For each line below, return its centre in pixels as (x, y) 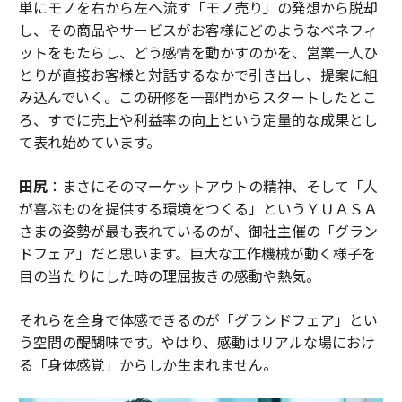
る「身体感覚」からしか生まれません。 (148, 365)
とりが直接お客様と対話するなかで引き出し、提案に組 (198, 75)
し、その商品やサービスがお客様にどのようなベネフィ (198, 30)
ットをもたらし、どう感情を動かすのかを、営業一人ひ (198, 52)
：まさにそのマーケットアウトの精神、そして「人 (212, 186)
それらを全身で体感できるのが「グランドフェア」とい (198, 320)
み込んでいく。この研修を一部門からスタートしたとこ (197, 97)
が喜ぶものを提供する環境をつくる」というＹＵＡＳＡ (198, 209)
